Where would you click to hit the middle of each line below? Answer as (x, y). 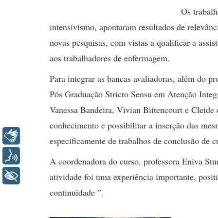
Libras (40, 136)
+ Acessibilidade (59, 175)
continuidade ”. (77, 192)
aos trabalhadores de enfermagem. (110, 58)
